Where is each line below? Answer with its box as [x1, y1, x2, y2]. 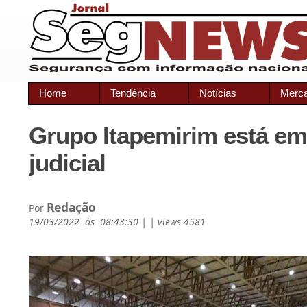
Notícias [199, 87, 236, 99]
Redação [47, 199, 96, 215]
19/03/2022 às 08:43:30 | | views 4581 [29, 215, 206, 228]
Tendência [110, 87, 156, 99]
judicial [29, 149, 106, 176]
